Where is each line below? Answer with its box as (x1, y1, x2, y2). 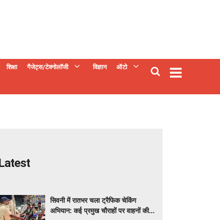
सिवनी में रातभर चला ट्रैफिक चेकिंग (50, 195, 136, 205)
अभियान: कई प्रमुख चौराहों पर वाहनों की (50, 206, 149, 215)
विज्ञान (93, 63, 107, 71)
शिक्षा (6, 63, 17, 71)
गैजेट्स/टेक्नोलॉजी (27, 63, 68, 71)
